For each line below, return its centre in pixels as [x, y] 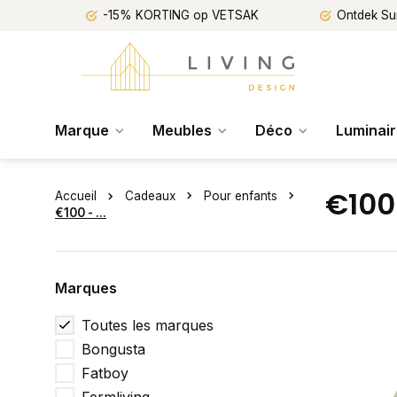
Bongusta [113, 349]
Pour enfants [241, 196]
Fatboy [105, 373]
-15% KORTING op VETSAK [181, 15]
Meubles [182, 130]
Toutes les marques [148, 325]
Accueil [76, 196]
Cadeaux [150, 196]
